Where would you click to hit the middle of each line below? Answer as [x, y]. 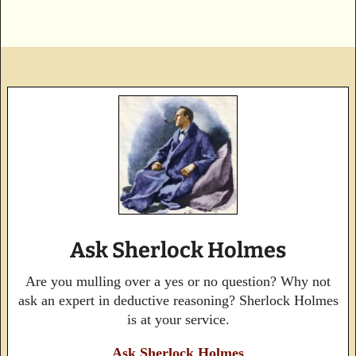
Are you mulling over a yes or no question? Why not [178, 281]
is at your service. [178, 319]
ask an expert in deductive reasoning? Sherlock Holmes [178, 300]
